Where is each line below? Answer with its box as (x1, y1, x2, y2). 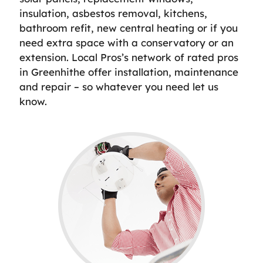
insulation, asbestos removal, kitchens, (19, 6, 207, 19)
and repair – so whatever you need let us (19, 80, 218, 93)
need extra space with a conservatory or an (19, 36, 234, 49)
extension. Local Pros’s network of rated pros (19, 50, 238, 63)
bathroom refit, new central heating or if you (19, 21, 238, 34)
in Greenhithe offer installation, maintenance (19, 65, 238, 78)
